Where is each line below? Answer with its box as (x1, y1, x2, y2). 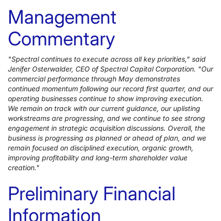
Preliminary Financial (8, 182, 176, 205)
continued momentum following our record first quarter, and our (8, 84, 213, 93)
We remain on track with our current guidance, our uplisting (8, 104, 200, 112)
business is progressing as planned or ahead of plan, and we (8, 134, 206, 142)
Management (8, 5, 116, 28)
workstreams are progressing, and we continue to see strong (8, 114, 205, 122)
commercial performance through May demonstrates (8, 74, 180, 83)
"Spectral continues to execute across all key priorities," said (8, 55, 206, 63)
